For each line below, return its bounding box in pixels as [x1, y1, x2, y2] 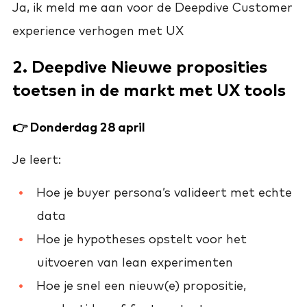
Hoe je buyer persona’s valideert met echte [36, 184, 293, 200]
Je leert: [12, 151, 61, 168]
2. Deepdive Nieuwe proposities [12, 55, 267, 77]
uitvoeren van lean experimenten [37, 254, 233, 270]
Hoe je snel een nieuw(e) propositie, [36, 277, 247, 293]
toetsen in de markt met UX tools [12, 78, 286, 100]
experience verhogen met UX [12, 22, 184, 38]
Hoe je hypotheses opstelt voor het [36, 230, 247, 247]
